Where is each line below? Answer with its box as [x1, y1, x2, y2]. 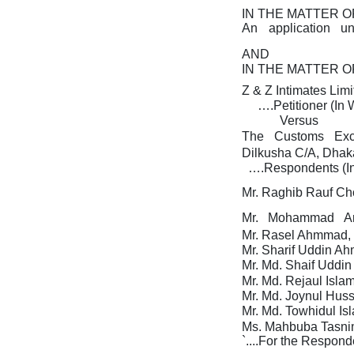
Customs [274, 129, 327, 143]
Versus [280, 114, 318, 128]
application [268, 21, 333, 35]
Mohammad [267, 211, 337, 225]
